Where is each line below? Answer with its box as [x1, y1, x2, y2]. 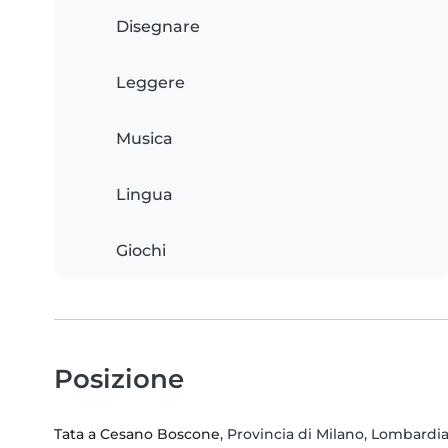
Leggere [116, 72, 185, 92]
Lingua [116, 184, 173, 204]
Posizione [54, 362, 184, 394]
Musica [116, 128, 173, 148]
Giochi [116, 240, 166, 260]
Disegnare [116, 16, 200, 36]
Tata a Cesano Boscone [54, 424, 220, 443]
